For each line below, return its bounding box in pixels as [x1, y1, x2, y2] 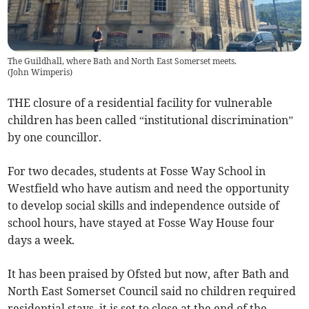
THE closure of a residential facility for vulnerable [8, 96, 273, 110]
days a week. [8, 233, 75, 248]
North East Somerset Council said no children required [8, 284, 297, 299]
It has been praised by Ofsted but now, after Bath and [8, 267, 290, 281]
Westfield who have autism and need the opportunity [8, 181, 290, 196]
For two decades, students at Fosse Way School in [8, 164, 266, 179]
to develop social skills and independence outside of [8, 199, 280, 213]
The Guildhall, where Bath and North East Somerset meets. [8, 56, 237, 67]
